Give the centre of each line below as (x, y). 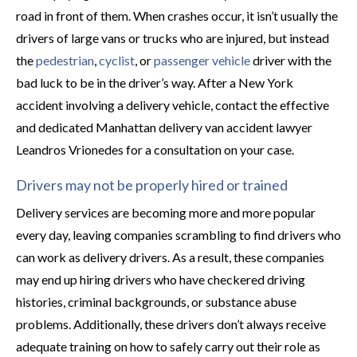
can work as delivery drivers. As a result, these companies (170, 257)
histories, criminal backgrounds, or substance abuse (156, 302)
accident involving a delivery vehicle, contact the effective (173, 105)
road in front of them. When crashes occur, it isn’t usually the (177, 16)
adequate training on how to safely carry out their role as (168, 346)
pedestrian (65, 60)
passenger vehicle (202, 60)
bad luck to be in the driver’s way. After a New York (155, 82)
